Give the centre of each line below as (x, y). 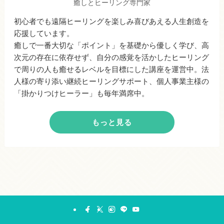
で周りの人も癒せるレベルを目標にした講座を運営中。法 (112, 69)
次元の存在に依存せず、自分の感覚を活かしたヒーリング (112, 57)
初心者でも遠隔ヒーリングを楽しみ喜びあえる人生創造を (112, 21)
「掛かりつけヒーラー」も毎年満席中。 (82, 93)
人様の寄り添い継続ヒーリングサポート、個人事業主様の (112, 81)
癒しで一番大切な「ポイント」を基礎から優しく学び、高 (112, 45)
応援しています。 (44, 33)
